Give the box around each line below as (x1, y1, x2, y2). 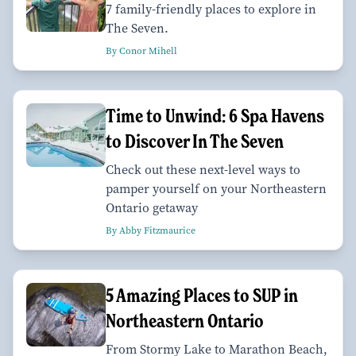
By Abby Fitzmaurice (106, 224, 195, 238)
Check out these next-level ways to (106, 161, 300, 179)
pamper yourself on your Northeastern (106, 180, 327, 198)
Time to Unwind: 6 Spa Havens (106, 104, 324, 128)
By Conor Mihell (106, 44, 177, 58)
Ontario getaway (106, 199, 198, 217)
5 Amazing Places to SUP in (106, 284, 298, 308)
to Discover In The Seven (106, 130, 284, 153)
